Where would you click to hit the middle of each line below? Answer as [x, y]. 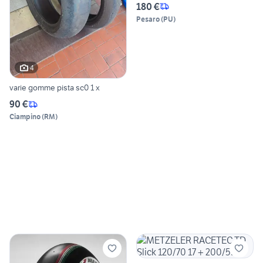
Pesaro [148, 19]
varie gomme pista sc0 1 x [55, 88]
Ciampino [25, 117]
